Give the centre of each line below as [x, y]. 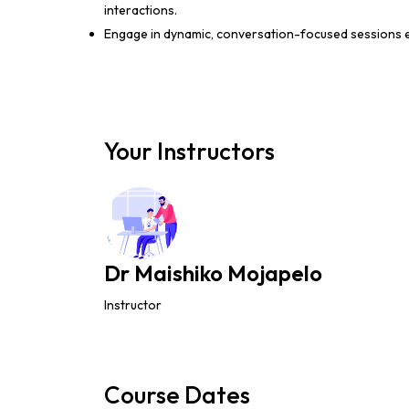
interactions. [141, 10]
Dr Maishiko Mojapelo [213, 273]
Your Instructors [189, 151]
